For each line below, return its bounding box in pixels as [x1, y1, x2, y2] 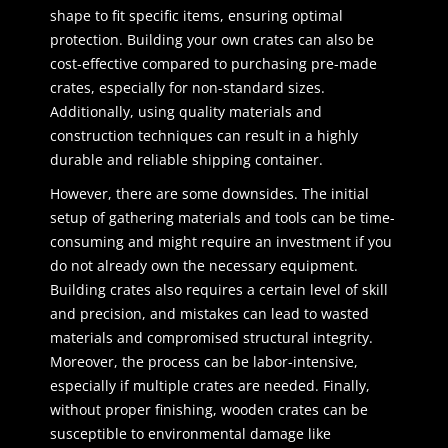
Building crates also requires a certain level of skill [50, 280, 388, 300]
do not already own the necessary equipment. [50, 256, 358, 276]
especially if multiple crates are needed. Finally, [50, 376, 370, 396]
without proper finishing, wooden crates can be [50, 400, 368, 420]
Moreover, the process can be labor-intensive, [50, 352, 358, 372]
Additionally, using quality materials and [50, 102, 322, 122]
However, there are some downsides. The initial [50, 184, 369, 204]
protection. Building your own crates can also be [50, 30, 374, 50]
